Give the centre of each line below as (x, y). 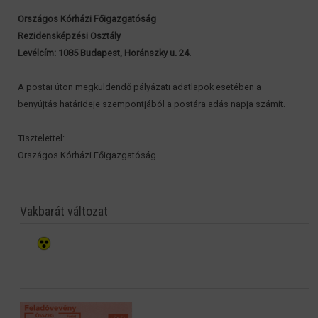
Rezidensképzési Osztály (69, 35)
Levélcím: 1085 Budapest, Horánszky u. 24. (104, 53)
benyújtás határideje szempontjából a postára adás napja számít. (152, 104)
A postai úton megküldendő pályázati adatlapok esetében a (139, 87)
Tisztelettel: (41, 138)
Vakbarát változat (64, 211)
